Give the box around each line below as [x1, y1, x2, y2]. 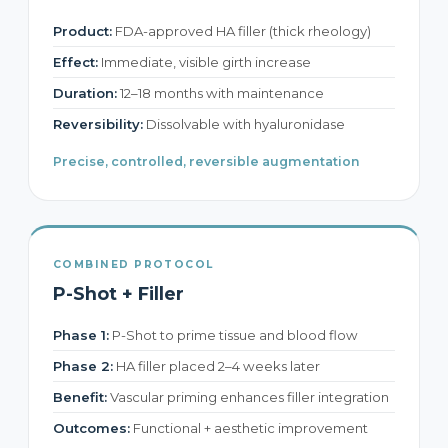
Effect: [53, 54, 98, 70]
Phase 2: [53, 358, 113, 374]
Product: [53, 23, 112, 39]
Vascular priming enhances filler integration [107, 389, 389, 405]
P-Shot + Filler [53, 283, 184, 304]
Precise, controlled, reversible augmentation [53, 154, 360, 169]
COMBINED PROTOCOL [53, 258, 214, 271]
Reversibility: [53, 116, 143, 132]
